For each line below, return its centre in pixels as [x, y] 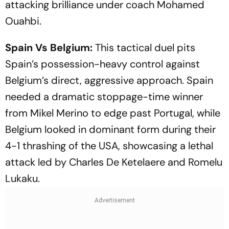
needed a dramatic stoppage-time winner [104, 96]
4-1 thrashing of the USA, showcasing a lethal [109, 145]
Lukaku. [22, 178]
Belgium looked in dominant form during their [110, 129]
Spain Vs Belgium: [49, 47]
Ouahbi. [23, 21]
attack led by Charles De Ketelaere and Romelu [114, 162]
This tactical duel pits [144, 47]
